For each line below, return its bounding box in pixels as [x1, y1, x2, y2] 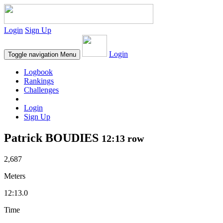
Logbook [24, 68, 53, 76]
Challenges [24, 86, 59, 94]
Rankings [24, 77, 54, 85]
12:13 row [102, 132, 144, 144]
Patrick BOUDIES [4, 131, 102, 144]
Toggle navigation [8, 51, 58, 58]
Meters [4, 171, 25, 180]
